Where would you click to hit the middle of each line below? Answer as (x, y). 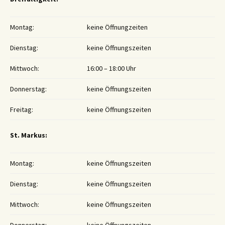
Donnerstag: (28, 89)
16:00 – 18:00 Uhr (111, 69)
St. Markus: (29, 135)
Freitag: (22, 110)
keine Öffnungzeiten (117, 27)
